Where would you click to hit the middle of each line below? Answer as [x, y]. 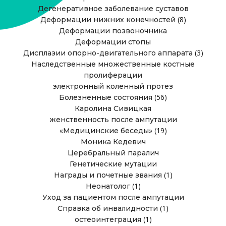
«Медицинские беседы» [106, 131]
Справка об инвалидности [108, 208]
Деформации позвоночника [113, 31]
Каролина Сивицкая [113, 108]
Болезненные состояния [106, 97]
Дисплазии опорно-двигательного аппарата [108, 53]
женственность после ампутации [113, 120]
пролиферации [113, 75]
